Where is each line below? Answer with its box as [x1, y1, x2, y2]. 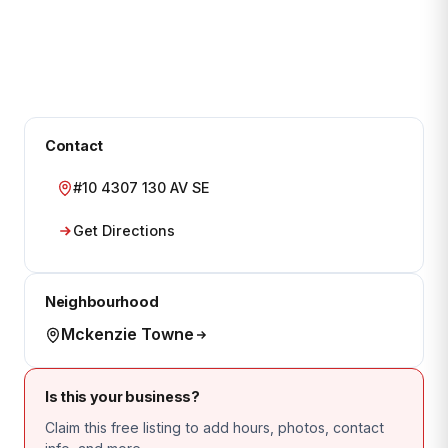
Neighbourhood [45, 293, 159, 310]
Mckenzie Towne [61, 324, 194, 344]
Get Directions [73, 222, 175, 239]
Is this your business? [45, 388, 200, 405]
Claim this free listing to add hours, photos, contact [45, 419, 384, 436]
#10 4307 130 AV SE [73, 179, 209, 196]
